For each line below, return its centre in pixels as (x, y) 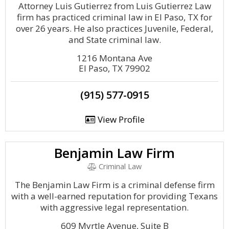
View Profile (120, 119)
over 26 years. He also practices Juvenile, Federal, (114, 28)
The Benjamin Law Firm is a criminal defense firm (114, 185)
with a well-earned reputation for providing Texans (114, 196)
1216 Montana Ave (114, 58)
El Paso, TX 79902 (114, 68)
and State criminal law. (114, 40)
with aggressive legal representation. (114, 207)
